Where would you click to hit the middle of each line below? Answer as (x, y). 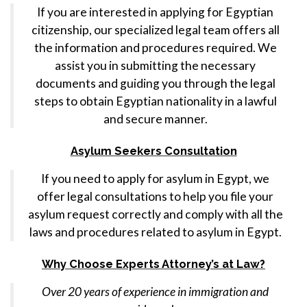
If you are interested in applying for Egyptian (155, 12)
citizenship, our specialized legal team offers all (155, 30)
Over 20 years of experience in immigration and (155, 292)
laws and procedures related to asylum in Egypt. (155, 232)
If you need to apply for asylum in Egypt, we (155, 179)
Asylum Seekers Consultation (153, 151)
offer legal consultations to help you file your (155, 196)
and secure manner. (155, 119)
